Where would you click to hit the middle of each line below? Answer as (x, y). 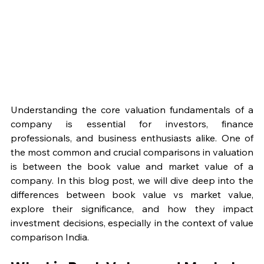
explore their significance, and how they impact (132, 209)
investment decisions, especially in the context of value (132, 223)
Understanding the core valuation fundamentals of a (132, 110)
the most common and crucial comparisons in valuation (132, 152)
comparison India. (50, 237)
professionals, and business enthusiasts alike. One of (132, 138)
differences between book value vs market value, (132, 195)
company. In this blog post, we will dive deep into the (132, 181)
